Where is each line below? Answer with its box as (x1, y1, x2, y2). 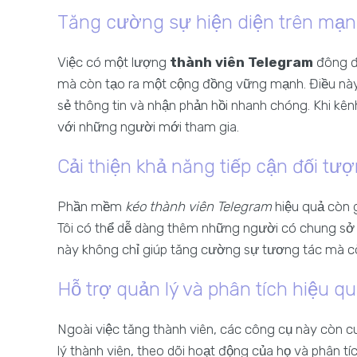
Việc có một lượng (57, 54, 170, 70)
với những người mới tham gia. (57, 119, 239, 135)
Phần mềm (57, 198, 125, 214)
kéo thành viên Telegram (125, 198, 272, 214)
